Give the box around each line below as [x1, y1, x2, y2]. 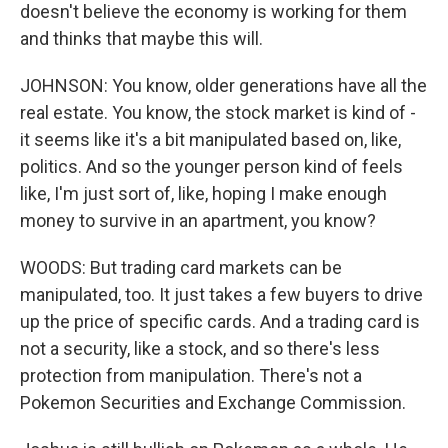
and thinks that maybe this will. [20, 28, 263, 49]
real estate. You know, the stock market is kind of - [20, 102, 416, 123]
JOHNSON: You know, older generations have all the [20, 75, 427, 96]
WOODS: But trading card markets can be [20, 257, 342, 278]
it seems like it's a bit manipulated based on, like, [20, 129, 401, 150]
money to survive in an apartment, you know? [20, 210, 376, 231]
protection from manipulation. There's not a [20, 365, 362, 386]
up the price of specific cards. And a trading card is [20, 311, 420, 332]
